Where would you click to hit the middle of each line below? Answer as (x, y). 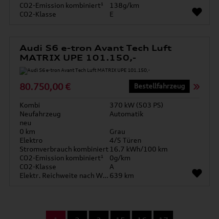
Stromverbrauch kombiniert (64, 149)
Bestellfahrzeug (159, 86)
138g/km (124, 5)
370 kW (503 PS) (136, 105)
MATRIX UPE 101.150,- (78, 58)
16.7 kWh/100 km (139, 149)
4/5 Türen (125, 140)
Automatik (126, 114)
